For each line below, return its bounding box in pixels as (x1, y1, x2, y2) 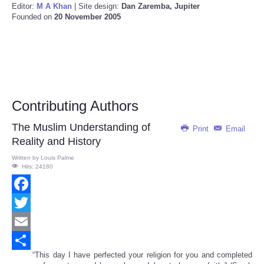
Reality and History (12, 136, 101, 148)
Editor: (12, 2, 37, 11)
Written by (12, 154, 41, 161)
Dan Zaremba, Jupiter (119, 2, 200, 11)
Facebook (12, 198, 45, 207)
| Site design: (72, 2, 119, 11)
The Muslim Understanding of (12, 121, 150, 134)
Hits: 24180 (22, 163, 53, 170)
